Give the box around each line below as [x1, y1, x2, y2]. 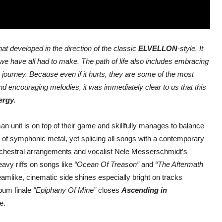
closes [96, 186, 121, 195]
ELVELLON [138, 44, 177, 53]
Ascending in [121, 186, 167, 195]
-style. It [177, 44, 203, 53]
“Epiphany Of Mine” [33, 186, 96, 195]
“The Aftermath [155, 160, 203, 169]
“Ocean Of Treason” [74, 160, 139, 169]
